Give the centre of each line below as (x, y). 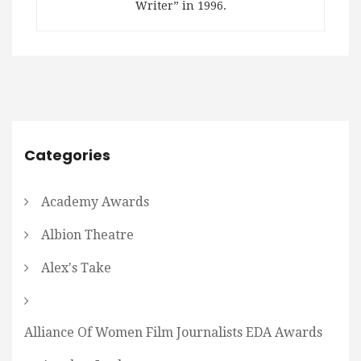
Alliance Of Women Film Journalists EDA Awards (173, 333)
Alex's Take (76, 268)
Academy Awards (95, 202)
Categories (67, 156)
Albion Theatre (87, 235)
